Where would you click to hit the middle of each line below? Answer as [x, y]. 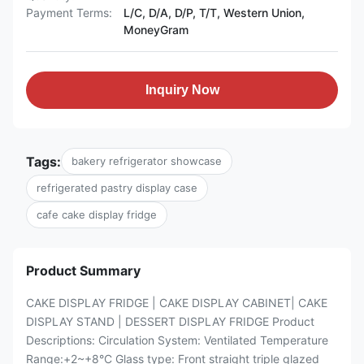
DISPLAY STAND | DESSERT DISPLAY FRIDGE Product [170, 321]
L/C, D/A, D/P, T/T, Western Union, [214, 13]
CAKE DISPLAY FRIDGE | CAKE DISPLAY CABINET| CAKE [177, 303]
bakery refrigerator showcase [147, 161]
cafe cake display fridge [97, 214]
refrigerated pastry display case [117, 188]
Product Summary [83, 271]
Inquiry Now [182, 90]
